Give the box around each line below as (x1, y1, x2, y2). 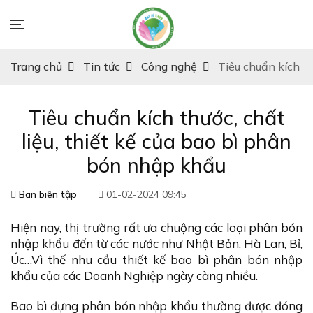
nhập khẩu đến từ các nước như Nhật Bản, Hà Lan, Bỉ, (10, 236, 303, 251)
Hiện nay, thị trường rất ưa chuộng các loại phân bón (10, 220, 303, 235)
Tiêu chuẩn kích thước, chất (28, 105, 285, 130)
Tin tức (83, 59, 120, 73)
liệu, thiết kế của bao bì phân (22, 129, 291, 154)
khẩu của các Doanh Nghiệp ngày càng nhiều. (10, 268, 258, 283)
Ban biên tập (19, 188, 77, 201)
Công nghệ (141, 59, 197, 73)
